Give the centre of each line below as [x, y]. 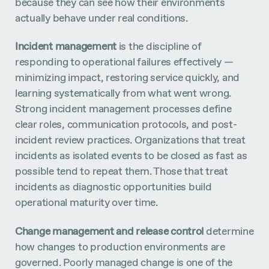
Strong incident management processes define [123, 109]
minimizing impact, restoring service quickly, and [128, 77]
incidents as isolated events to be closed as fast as [131, 156]
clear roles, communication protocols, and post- [126, 124]
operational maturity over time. [86, 202]
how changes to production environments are [120, 247]
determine [229, 231]
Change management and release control [110, 231]
